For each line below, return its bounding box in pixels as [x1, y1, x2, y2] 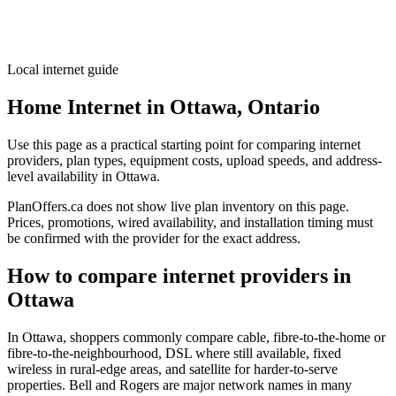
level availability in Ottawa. [7, 168, 160, 184]
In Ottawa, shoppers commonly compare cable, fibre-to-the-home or [7, 329, 385, 345]
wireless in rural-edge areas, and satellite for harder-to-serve [7, 361, 338, 377]
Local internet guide [7, 62, 118, 77]
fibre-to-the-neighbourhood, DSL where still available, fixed [7, 345, 341, 361]
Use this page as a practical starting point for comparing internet [7, 136, 361, 152]
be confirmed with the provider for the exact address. [7, 230, 301, 246]
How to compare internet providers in [7, 263, 351, 287]
